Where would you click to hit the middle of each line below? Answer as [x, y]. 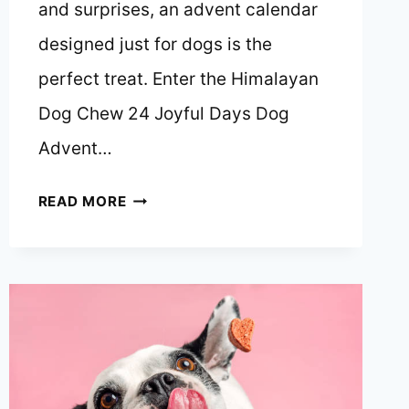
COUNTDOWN [177, 251]
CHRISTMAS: [173, 306]
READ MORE [82, 202]
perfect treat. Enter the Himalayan [178, 79]
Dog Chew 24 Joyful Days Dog [163, 114]
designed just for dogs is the [155, 45]
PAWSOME [164, 224]
